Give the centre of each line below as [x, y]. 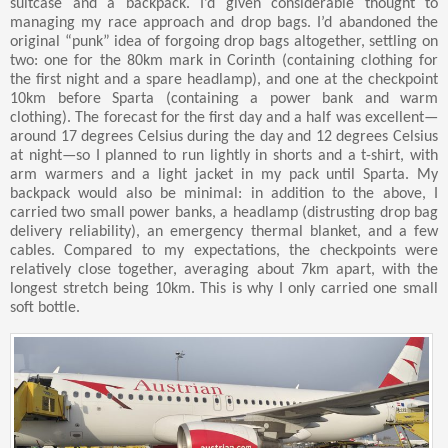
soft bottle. [45, 308]
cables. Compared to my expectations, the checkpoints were [224, 251]
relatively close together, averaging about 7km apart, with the [224, 270]
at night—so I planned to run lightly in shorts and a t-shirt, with [224, 156]
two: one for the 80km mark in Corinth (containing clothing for [224, 61]
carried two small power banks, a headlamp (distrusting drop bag [224, 213]
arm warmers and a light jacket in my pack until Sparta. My [224, 175]
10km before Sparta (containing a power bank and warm [224, 99]
